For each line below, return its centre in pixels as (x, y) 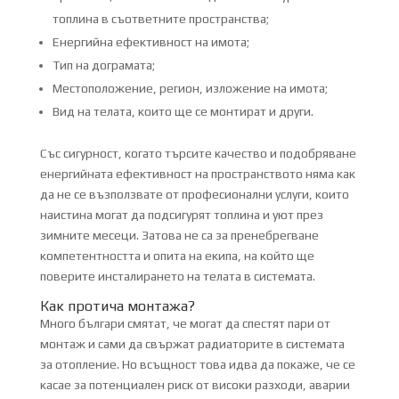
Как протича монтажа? (117, 305)
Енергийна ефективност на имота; (151, 41)
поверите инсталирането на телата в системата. (177, 276)
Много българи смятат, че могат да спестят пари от (185, 323)
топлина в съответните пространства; (160, 18)
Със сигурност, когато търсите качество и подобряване (198, 153)
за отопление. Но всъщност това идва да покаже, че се (197, 364)
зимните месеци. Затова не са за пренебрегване (179, 235)
